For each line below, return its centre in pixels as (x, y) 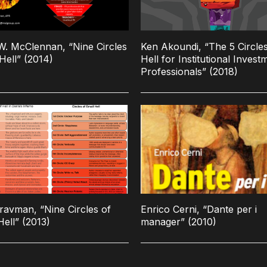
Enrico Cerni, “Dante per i (199, 209)
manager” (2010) (178, 222)
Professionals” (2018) (189, 71)
